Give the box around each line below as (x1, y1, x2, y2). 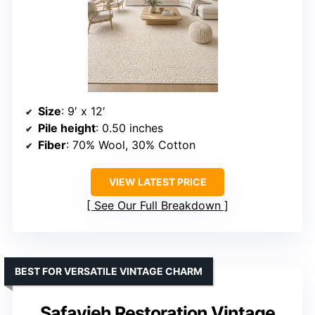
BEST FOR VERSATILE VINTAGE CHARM (15, 264, 202, 277)
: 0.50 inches (96, 120, 163, 135)
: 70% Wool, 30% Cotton (66, 137, 195, 152)
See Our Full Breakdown (94, 198, 221, 212)
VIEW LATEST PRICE (108, 175, 207, 188)
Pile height (38, 120, 96, 135)
